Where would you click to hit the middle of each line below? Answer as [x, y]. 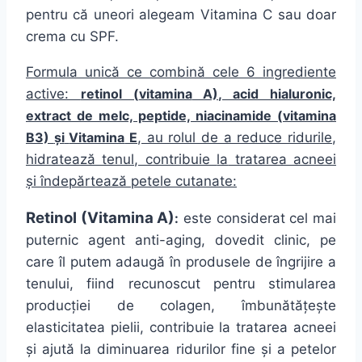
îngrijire [300, 262]
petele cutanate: [182, 181]
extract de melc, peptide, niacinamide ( [154, 116]
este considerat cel [246, 219]
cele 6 [234, 72]
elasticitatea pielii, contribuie [123, 328]
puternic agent [80, 240]
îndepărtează [84, 181]
